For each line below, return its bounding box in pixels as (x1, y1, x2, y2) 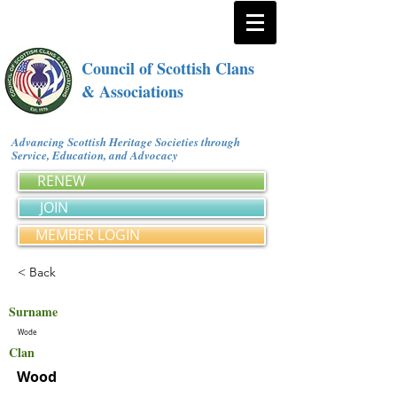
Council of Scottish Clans (82, 57, 254, 80)
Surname (9, 302, 58, 321)
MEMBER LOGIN (35, 225, 140, 245)
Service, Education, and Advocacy (12, 147, 184, 163)
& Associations (82, 80, 183, 103)
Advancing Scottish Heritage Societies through (12, 134, 240, 150)
